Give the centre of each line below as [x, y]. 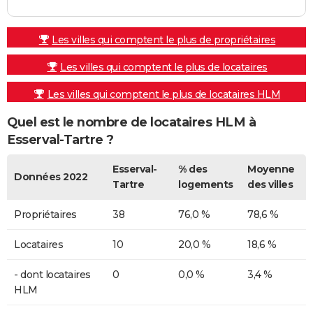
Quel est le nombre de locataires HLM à [131, 122]
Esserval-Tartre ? [60, 139]
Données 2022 [51, 176]
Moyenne [271, 169]
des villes [270, 184]
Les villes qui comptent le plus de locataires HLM [163, 94]
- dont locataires [52, 274]
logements [206, 184]
